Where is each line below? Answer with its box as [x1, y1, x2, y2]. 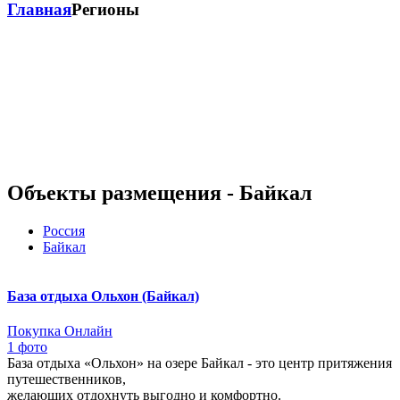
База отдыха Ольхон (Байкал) [7, 287, 199, 304]
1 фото [7, 339, 47, 355]
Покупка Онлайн [7, 323, 112, 339]
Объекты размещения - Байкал [7, 180, 312, 204]
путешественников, [7, 371, 126, 387]
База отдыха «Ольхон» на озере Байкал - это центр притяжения [7, 355, 392, 371]
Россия [43, 222, 85, 238]
